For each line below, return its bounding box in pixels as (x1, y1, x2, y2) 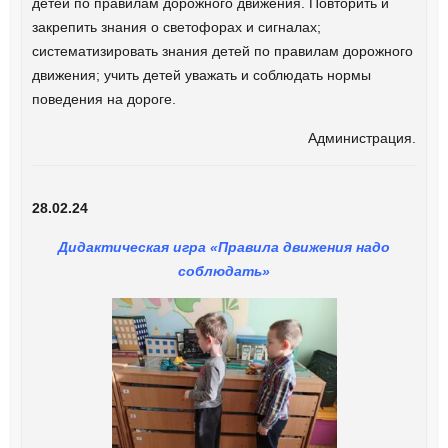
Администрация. (308, 129, 417, 146)
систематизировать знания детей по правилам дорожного (31, 42, 413, 59)
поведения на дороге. (31, 90, 176, 107)
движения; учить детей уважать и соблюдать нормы (31, 66, 371, 83)
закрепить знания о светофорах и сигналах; (31, 18, 321, 35)
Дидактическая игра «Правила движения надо (58, 238, 390, 255)
